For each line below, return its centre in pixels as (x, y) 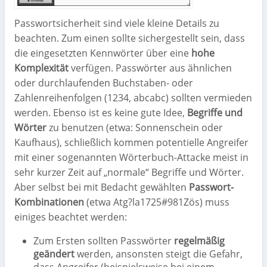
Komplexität (41, 68)
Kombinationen (49, 202)
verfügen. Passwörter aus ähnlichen (150, 68)
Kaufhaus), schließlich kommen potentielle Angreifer (131, 143)
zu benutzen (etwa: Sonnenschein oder (135, 128)
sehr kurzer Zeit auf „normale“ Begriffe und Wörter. (129, 173)
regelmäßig (199, 241)
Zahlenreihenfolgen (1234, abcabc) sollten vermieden (133, 98)
